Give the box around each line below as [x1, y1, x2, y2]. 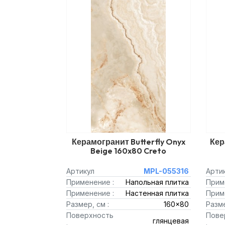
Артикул [66, 167, 94, 175]
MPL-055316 [143, 167, 189, 175]
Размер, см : [66, 200, 109, 208]
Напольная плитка [125, 178, 189, 186]
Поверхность [66, 211, 114, 219]
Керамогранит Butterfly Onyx [71, 137, 185, 147]
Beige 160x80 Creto [90, 146, 167, 156]
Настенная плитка [125, 189, 189, 197]
